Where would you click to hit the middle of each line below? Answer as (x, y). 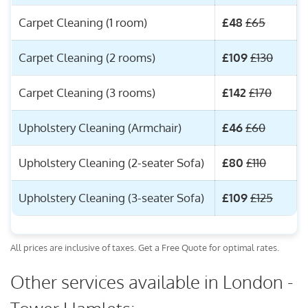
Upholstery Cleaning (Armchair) (100, 128)
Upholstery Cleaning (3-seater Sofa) (111, 198)
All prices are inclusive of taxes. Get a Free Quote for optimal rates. (145, 247)
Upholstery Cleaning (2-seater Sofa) (111, 163)
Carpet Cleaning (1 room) (83, 23)
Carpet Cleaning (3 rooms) (87, 93)
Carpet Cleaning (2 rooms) (87, 58)
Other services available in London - (152, 281)
